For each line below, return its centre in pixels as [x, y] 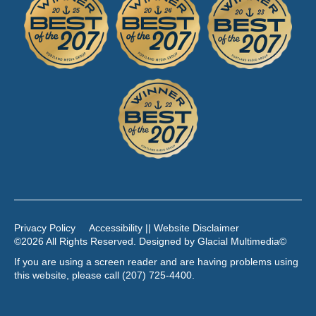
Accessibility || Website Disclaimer [164, 228]
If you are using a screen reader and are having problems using [156, 262]
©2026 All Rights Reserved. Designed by [106, 242]
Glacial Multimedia [238, 242]
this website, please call [68, 275]
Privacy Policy [45, 228]
